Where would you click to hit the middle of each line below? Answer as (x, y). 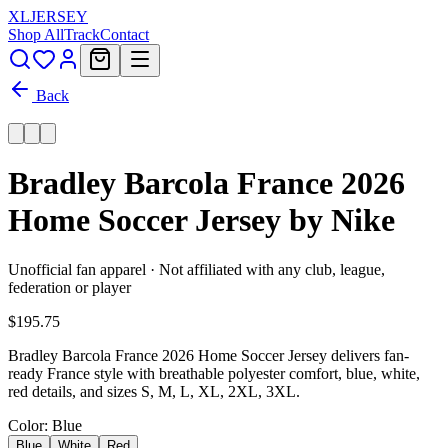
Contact (124, 34)
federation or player (69, 287)
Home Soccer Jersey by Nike (201, 220)
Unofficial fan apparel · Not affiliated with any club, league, (196, 269)
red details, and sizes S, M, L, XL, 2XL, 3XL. (154, 391)
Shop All (36, 34)
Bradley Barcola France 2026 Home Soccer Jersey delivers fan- (208, 355)
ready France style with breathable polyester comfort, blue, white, (214, 373)
